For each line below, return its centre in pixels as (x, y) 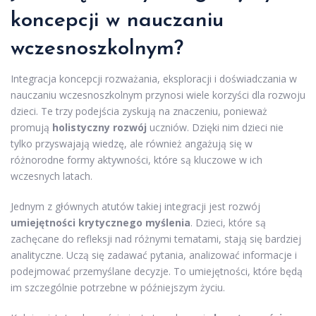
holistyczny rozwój (99, 128)
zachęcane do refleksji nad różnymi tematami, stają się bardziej (156, 239)
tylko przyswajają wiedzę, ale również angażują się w (132, 144)
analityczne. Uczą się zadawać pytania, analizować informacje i (154, 255)
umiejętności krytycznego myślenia (101, 223)
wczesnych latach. (51, 176)
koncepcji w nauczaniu (117, 21)
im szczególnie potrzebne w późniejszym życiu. (118, 288)
